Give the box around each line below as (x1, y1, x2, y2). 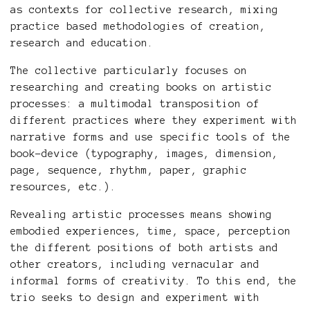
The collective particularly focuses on (10, 65, 247, 76)
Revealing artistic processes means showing (10, 209, 272, 220)
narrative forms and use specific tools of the (10, 131, 291, 143)
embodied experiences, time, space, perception (10, 226, 291, 237)
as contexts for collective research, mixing (10, 4, 278, 15)
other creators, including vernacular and (10, 259, 259, 270)
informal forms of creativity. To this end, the (10, 275, 297, 286)
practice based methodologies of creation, (10, 21, 266, 32)
